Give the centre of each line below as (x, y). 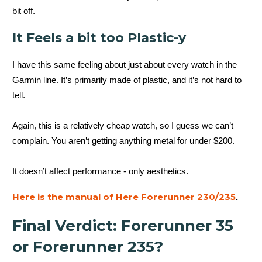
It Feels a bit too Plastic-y (99, 37)
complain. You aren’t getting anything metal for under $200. (123, 140)
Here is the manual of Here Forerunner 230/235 (124, 196)
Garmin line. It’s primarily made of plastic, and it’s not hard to (127, 80)
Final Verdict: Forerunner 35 (123, 225)
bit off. (24, 11)
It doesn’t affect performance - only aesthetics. (100, 171)
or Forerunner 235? (88, 247)
